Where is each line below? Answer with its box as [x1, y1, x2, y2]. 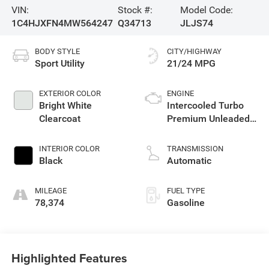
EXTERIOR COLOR [38, 89, 101, 98]
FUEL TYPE [167, 186, 205, 196]
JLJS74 [180, 17, 214, 29]
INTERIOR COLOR [38, 144, 100, 154]
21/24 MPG [167, 58, 216, 70]
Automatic [167, 155, 211, 167]
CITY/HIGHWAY [167, 47, 222, 56]
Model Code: [180, 4, 234, 16]
